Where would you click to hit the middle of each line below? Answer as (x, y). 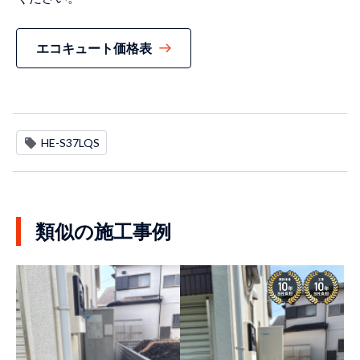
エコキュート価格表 (94, 48)
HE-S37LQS (70, 143)
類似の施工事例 (103, 231)
